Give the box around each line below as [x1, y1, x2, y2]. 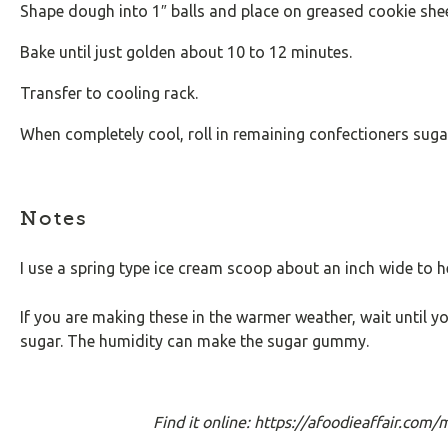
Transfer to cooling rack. [20, 84, 198, 102]
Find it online [153, 413, 246, 431]
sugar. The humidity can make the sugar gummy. [20, 332, 369, 350]
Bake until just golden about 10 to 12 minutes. [20, 43, 352, 61]
